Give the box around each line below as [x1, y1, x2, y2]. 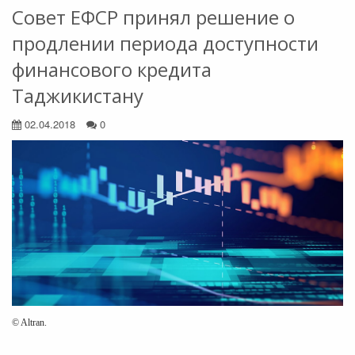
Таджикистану [12, 82, 143, 109]
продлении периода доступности [12, 30, 319, 56]
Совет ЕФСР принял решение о [12, 4, 295, 30]
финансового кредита [12, 56, 212, 82]
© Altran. [12, 317, 47, 329]
